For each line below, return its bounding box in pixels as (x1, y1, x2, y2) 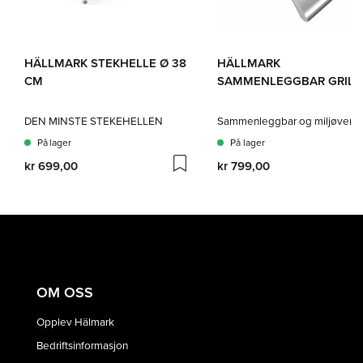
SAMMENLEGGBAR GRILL (217, 72, 361, 90)
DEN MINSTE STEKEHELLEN (24, 112, 163, 128)
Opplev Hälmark (36, 313, 114, 329)
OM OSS (36, 282, 93, 303)
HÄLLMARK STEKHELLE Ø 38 (24, 54, 186, 72)
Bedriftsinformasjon (36, 336, 128, 352)
